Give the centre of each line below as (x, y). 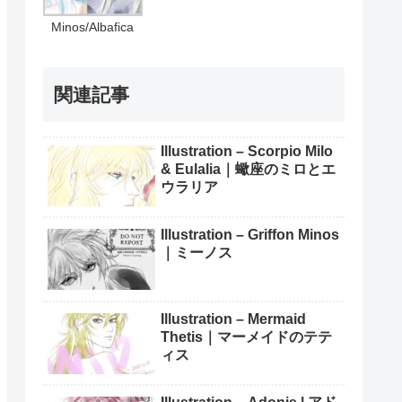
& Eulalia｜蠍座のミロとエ (248, 170)
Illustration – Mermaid (233, 319)
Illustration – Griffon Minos (250, 235)
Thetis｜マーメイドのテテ (246, 336)
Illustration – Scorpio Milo (247, 152)
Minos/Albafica (93, 26)
